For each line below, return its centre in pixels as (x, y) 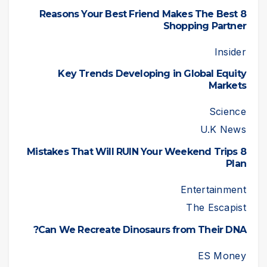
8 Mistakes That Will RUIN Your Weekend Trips (132, 152)
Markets (227, 86)
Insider (230, 52)
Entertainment (213, 190)
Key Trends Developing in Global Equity (152, 74)
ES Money (222, 255)
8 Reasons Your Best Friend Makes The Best (138, 14)
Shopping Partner (204, 26)
